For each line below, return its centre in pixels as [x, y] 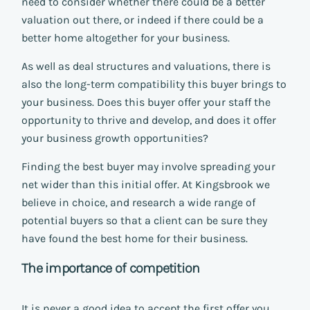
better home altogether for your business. [126, 38]
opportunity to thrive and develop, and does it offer [149, 120]
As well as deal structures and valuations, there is [146, 66]
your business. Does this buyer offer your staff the [146, 102]
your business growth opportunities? [115, 138]
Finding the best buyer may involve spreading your [148, 167]
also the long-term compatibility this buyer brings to [154, 84]
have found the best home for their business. [135, 239]
